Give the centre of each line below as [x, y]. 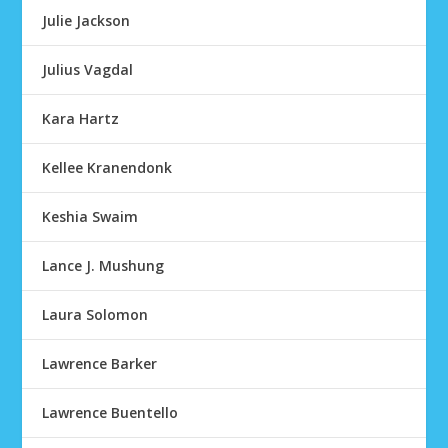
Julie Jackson [86, 20]
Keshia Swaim [90, 216]
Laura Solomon [95, 314]
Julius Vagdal [88, 69]
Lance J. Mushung [103, 265]
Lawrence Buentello [110, 412]
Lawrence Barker [100, 363]
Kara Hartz [81, 118]
